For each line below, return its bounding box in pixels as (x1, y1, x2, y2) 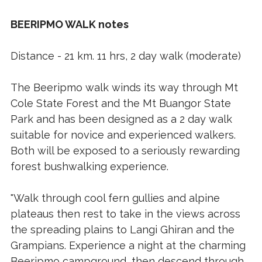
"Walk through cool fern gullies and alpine (10, 192, 220, 205)
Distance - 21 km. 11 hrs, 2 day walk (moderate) (10, 50, 241, 63)
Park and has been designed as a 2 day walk (10, 113, 232, 126)
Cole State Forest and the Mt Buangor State (10, 97, 231, 110)
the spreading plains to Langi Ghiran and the (10, 223, 235, 236)
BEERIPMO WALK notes (10, 18, 129, 31)
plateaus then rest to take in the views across (10, 208, 240, 220)
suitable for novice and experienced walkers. (10, 129, 236, 142)
